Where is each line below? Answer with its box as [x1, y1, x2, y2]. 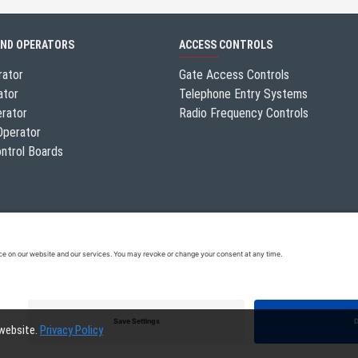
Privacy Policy [40, 323, 103, 337]
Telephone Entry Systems [179, 86, 308, 102]
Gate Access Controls [179, 67, 289, 83]
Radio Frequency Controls [179, 105, 308, 121]
